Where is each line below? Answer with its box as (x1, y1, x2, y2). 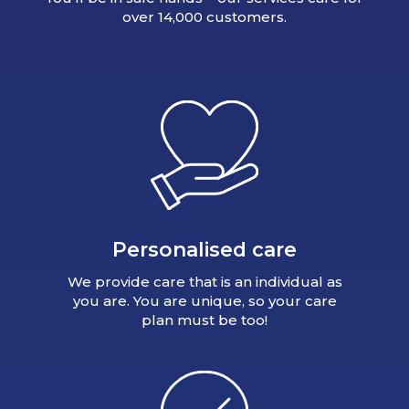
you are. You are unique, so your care (72, 291, 337, 309)
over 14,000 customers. (122, 8, 287, 26)
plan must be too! (142, 310, 267, 329)
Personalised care (112, 236, 297, 261)
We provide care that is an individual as (67, 272, 342, 290)
